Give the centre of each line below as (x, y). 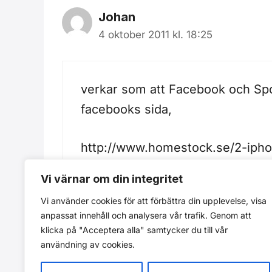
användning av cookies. (88, 244)
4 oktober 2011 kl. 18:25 (155, 34)
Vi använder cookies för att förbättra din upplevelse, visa (154, 201)
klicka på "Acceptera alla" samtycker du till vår (134, 230)
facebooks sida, (126, 109)
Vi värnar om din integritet (112, 179)
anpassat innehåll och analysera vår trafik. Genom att (146, 215)
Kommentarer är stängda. (136, 223)
